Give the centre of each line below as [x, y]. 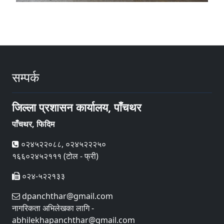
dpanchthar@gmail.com [66, 196]
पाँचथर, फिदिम [33, 124]
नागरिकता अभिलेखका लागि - [53, 208]
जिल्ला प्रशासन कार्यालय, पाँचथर [77, 107]
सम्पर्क [26, 77]
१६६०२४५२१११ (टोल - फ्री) [55, 156]
